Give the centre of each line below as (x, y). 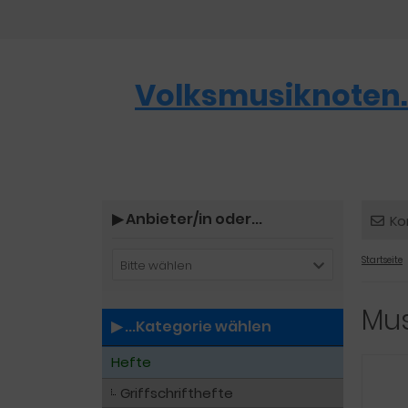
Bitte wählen (156, 265)
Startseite (382, 260)
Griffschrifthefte (177, 393)
